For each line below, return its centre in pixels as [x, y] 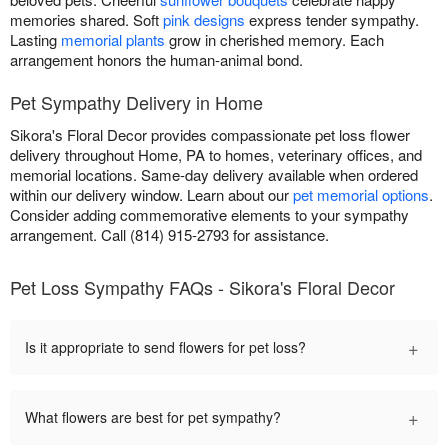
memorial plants [113, 40]
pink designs [204, 20]
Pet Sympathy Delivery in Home [136, 102]
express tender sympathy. [332, 20]
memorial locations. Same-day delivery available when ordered [214, 175]
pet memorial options [361, 195]
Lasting [35, 40]
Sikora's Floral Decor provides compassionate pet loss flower [210, 135]
